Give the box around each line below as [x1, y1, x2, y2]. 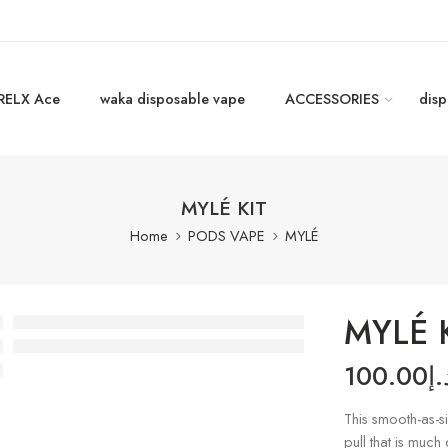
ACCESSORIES [285, 88, 379, 109]
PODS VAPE [187, 225, 265, 246]
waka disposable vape [100, 88, 245, 109]
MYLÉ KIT [181, 194, 267, 222]
